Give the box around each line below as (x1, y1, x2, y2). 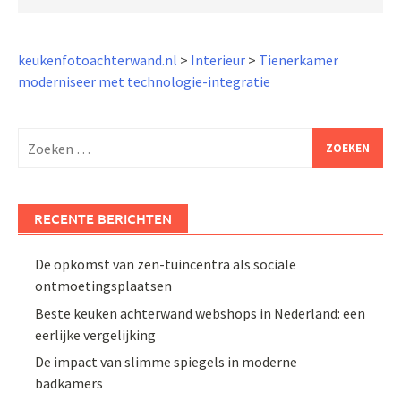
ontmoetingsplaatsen (35, 277, 173, 295)
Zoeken (17, 129, 63, 148)
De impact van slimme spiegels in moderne (35, 353, 298, 371)
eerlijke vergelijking (35, 325, 157, 344)
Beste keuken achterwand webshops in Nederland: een (35, 303, 366, 322)
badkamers (35, 374, 104, 393)
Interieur (191, 51, 245, 70)
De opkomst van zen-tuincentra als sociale (35, 255, 297, 274)
